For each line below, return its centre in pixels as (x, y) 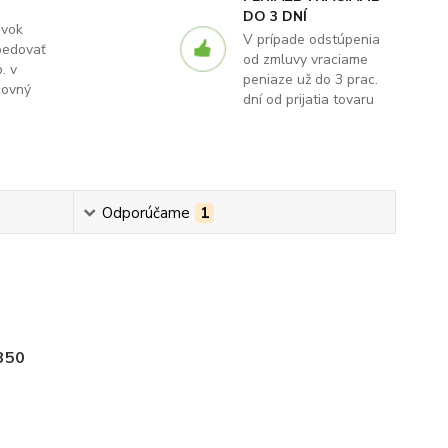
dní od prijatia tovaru (308, 100)
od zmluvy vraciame (305, 60)
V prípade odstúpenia (311, 40)
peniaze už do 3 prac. (310, 80)
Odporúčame (145, 213)
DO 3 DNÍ (274, 17)
